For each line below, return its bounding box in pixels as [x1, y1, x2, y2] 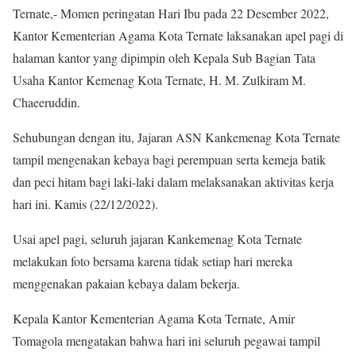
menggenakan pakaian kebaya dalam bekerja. [13, 275, 240, 292]
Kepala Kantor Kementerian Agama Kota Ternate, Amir [13, 310, 295, 327]
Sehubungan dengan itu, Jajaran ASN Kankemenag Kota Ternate [13, 129, 340, 146]
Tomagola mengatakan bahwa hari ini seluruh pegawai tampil [13, 332, 320, 350]
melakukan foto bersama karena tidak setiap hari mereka [13, 253, 292, 270]
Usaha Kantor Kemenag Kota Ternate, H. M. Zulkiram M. [13, 72, 306, 89]
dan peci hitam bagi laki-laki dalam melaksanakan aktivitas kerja [13, 173, 334, 191]
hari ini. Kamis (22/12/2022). [13, 195, 158, 213]
